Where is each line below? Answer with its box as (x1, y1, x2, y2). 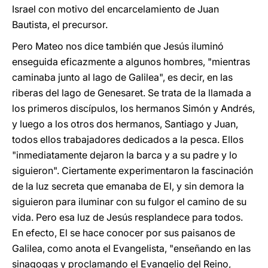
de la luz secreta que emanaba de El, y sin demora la (12, 180, 244, 192)
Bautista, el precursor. (12, 19, 108, 31)
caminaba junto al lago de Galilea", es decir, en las (12, 71, 233, 83)
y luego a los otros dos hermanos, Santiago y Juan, (12, 118, 238, 130)
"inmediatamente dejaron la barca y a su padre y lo (12, 149, 237, 161)
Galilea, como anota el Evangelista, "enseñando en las (12, 242, 251, 254)
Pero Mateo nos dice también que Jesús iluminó (12, 40, 224, 52)
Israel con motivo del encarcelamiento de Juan (12, 3, 219, 15)
